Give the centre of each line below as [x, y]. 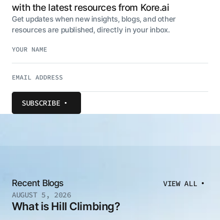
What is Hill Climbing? [66, 206]
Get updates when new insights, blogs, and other [94, 19]
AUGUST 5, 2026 [41, 195]
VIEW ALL [180, 183]
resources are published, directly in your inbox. [91, 29]
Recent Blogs [38, 183]
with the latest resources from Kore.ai [90, 7]
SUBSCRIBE [41, 103]
